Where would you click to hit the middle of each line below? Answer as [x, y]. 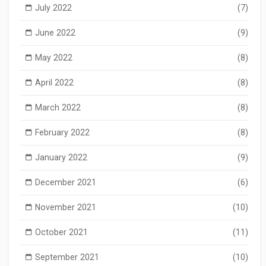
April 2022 [54, 82]
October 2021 [61, 232]
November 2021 [65, 207]
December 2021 [65, 182]
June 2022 [55, 32]
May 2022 [53, 57]
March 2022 [58, 107]
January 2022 [61, 157]
